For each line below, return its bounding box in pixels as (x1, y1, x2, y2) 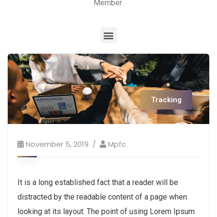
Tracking (151, 95, 182, 105)
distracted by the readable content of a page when (17, 192, 187, 202)
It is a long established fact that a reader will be (17, 178, 178, 187)
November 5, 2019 (26, 139, 89, 150)
